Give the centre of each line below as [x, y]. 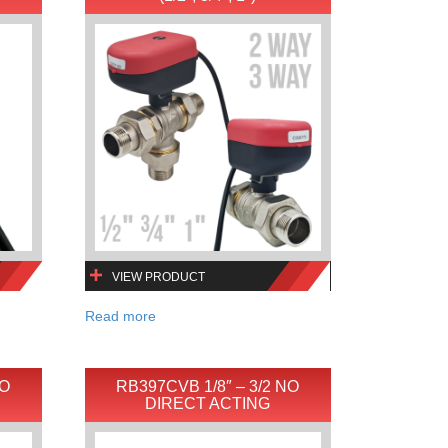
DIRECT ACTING [208, 403]
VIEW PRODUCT [158, 276]
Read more [120, 315]
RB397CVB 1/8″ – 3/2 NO [208, 386]
